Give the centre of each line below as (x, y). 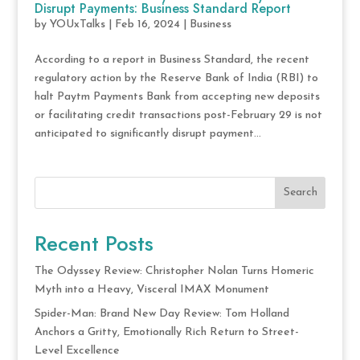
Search (300, 193)
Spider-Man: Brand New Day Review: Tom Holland (162, 313)
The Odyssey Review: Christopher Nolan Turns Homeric (174, 271)
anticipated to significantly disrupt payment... (147, 133)
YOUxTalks (77, 24)
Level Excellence (77, 350)
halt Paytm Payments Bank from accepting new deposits (177, 96)
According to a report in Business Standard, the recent (172, 59)
